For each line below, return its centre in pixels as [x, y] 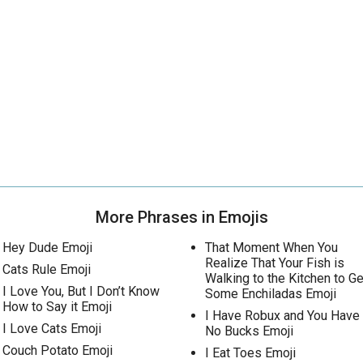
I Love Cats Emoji [52, 329]
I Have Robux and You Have [282, 316]
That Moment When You [271, 248]
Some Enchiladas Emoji [270, 294]
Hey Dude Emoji [47, 248]
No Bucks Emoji [249, 331]
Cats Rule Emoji [47, 269]
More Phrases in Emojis [181, 217]
